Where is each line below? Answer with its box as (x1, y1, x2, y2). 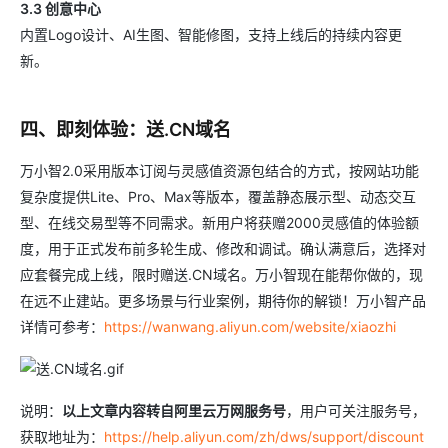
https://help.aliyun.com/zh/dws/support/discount (104, 428, 424, 445)
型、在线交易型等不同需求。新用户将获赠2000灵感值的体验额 (20, 214, 419, 231)
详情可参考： (20, 318, 104, 335)
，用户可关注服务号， (286, 402, 426, 419)
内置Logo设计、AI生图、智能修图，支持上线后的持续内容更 (20, 26, 402, 43)
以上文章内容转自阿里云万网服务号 (62, 402, 286, 419)
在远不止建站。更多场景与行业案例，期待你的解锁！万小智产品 (20, 292, 426, 309)
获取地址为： (20, 428, 104, 445)
